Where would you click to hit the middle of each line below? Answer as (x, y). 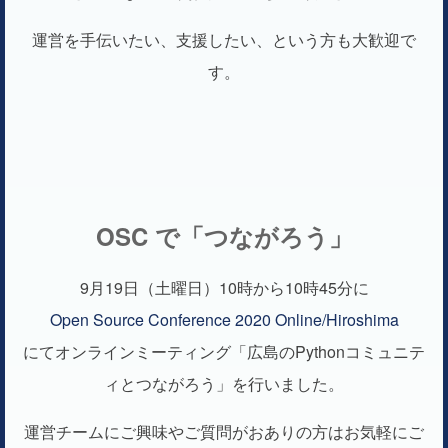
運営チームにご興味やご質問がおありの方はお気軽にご (224, 432)
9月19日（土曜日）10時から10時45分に (224, 288)
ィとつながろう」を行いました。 (224, 384)
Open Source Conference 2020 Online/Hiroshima (224, 320)
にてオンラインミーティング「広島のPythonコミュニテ (224, 352)
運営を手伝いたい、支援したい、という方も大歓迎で (224, 40)
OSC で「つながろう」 (224, 236)
